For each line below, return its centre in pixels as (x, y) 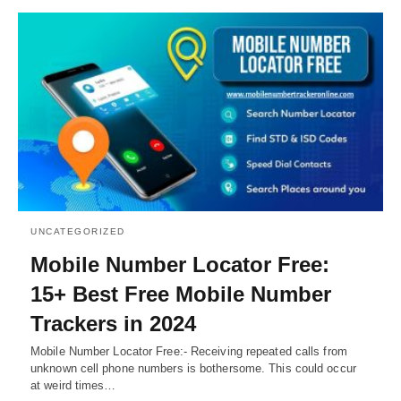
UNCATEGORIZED (78, 232)
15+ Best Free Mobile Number (181, 294)
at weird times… (73, 386)
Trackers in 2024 (113, 324)
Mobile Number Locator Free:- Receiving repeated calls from (189, 352)
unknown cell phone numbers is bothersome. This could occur (193, 369)
